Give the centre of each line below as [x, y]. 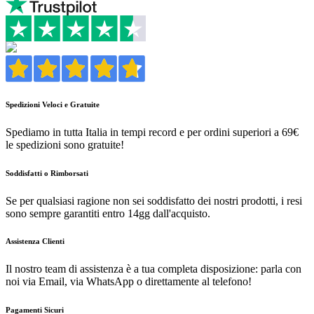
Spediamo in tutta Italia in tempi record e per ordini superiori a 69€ [152, 132]
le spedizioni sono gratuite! [65, 144]
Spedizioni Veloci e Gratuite [53, 104]
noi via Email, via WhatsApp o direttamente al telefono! [129, 282]
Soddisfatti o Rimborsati [47, 173]
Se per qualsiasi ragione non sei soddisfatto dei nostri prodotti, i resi [154, 200]
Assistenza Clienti [35, 241]
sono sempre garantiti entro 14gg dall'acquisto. [108, 213]
